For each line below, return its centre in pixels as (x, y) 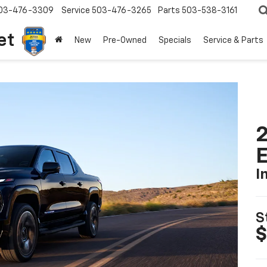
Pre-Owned (125, 41)
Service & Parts (233, 41)
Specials (175, 41)
